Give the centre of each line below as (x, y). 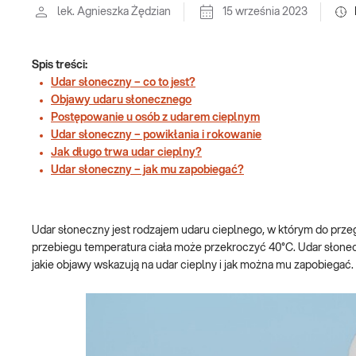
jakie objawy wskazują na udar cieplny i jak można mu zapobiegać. (193, 265)
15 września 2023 (265, 12)
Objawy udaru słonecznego (121, 100)
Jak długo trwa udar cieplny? (126, 153)
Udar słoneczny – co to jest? (123, 83)
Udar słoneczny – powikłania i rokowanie (156, 135)
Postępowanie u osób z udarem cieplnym (155, 118)
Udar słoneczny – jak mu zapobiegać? (147, 170)
